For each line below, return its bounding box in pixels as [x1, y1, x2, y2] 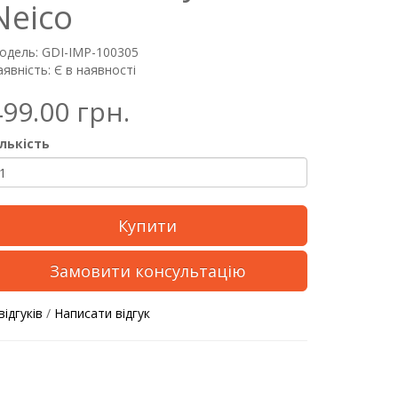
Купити [118, 215, 177, 236]
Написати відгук [54, 305, 150, 322]
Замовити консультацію [49, 260, 246, 282]
